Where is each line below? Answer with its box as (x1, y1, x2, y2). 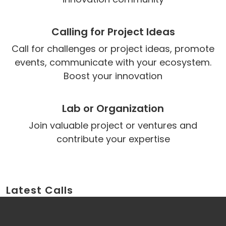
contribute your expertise (56, 133, 170, 145)
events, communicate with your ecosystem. (15, 56, 211, 69)
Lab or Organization (62, 101, 164, 116)
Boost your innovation (64, 70, 162, 82)
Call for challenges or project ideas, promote (12, 42, 214, 55)
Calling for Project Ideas (51, 25, 175, 39)
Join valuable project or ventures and (29, 119, 197, 132)
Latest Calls (6, 183, 73, 197)
